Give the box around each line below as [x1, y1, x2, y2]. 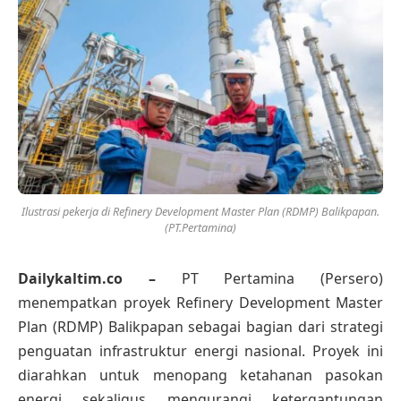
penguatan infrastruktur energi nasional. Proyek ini [18, 340, 383, 361]
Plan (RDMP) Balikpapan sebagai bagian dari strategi [18, 316, 383, 337]
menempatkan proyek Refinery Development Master [18, 292, 383, 312]
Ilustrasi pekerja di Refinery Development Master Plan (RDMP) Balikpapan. [21, 203, 380, 219]
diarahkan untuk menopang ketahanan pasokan [18, 364, 383, 385]
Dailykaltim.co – [18, 268, 182, 288]
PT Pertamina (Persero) [181, 268, 383, 288]
